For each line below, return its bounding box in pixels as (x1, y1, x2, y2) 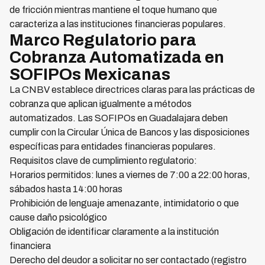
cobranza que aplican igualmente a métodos (9, 99, 192, 109)
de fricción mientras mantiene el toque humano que (9, 5, 217, 15)
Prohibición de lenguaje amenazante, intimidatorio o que (9, 198, 239, 208)
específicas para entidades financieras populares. (9, 141, 216, 151)
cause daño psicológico (9, 212, 107, 222)
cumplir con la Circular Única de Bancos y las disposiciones (9, 127, 250, 137)
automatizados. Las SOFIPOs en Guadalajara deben (9, 113, 228, 123)
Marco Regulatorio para (9, 31, 196, 49)
